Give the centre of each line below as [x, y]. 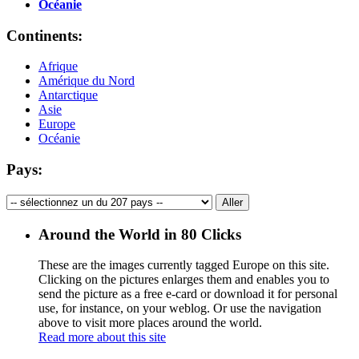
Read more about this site [102, 337]
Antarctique [68, 95]
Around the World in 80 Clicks [140, 234]
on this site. [299, 265]
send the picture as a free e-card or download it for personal [188, 294]
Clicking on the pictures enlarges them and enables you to [184, 280]
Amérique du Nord [87, 81]
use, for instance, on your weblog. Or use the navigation [180, 309]
